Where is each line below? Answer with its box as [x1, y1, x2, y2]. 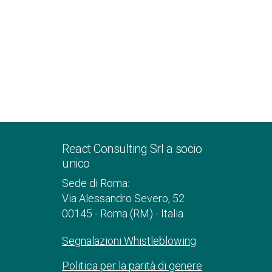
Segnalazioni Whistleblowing [62, 234, 196, 247]
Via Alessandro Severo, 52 [62, 192, 185, 205]
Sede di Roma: [62, 177, 129, 189]
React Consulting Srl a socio [62, 141, 202, 156]
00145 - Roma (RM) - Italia [62, 207, 183, 220]
